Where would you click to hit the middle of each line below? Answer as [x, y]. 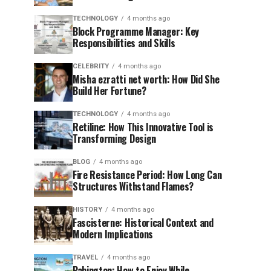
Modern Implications [113, 234]
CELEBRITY [91, 66]
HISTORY [87, 210]
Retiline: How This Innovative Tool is [143, 127]
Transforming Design [114, 139]
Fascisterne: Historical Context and [143, 223]
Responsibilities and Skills [124, 43]
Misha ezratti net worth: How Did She [146, 79]
